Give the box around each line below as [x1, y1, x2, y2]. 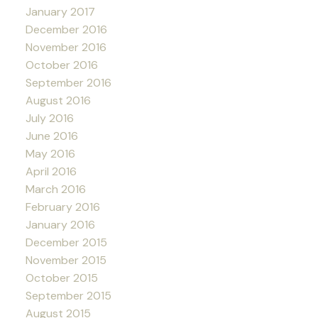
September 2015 [25, 288, 111, 304]
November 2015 [25, 253, 106, 268]
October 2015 [25, 270, 98, 286]
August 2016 [25, 93, 91, 109]
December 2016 [25, 22, 107, 38]
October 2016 [25, 57, 98, 73]
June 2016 [25, 128, 78, 144]
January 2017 [25, 4, 95, 20]
